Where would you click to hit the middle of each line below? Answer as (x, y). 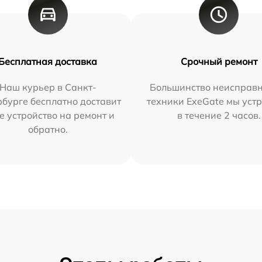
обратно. (48, 130)
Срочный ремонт (219, 62)
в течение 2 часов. (219, 116)
